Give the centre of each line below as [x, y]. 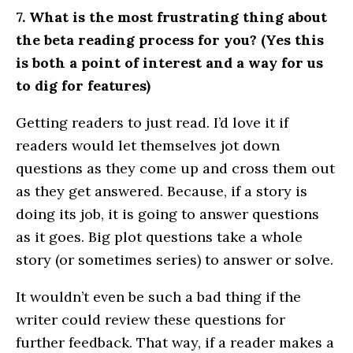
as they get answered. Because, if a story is [162, 191]
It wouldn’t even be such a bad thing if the [158, 297]
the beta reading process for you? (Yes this [170, 40]
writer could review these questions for [150, 320]
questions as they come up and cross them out [175, 169]
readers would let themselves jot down [148, 146]
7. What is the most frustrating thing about [171, 17]
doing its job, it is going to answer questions [167, 214]
